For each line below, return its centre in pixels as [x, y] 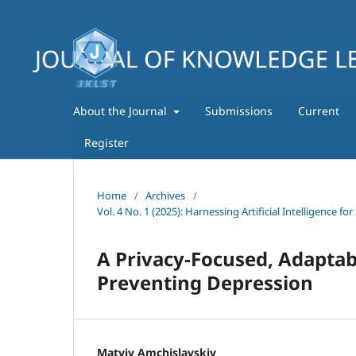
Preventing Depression [205, 282]
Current [318, 110]
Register [106, 142]
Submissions [238, 110]
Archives [165, 195]
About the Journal [122, 110]
